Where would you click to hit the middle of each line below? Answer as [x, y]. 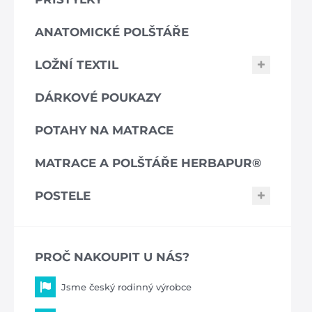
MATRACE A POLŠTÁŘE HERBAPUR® [148, 163]
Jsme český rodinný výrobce [127, 287]
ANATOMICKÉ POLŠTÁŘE [112, 32]
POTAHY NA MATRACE [104, 130]
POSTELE [63, 195]
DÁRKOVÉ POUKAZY [98, 97]
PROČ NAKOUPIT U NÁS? [112, 257]
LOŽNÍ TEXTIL [77, 64]
